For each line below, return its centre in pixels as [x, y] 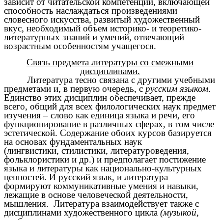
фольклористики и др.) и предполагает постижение [105, 159]
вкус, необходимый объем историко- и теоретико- [103, 28]
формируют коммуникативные [65, 186]
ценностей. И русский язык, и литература [86, 177]
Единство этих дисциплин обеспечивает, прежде [100, 97]
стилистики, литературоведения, [125, 150]
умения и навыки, [163, 186]
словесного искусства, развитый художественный [102, 19]
